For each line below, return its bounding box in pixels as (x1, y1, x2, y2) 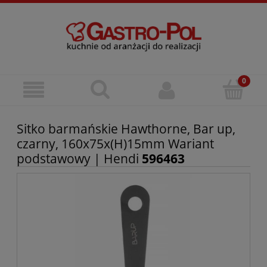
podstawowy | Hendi (17, 150, 142, 167)
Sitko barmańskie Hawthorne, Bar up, (17, 120, 235, 138)
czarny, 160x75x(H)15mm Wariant (17, 135, 214, 153)
